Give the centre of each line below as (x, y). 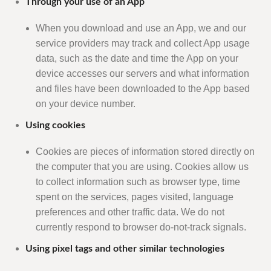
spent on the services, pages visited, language (135, 197)
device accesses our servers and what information (142, 74)
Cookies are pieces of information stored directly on (145, 152)
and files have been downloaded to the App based (143, 89)
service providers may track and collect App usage (143, 44)
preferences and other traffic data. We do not (130, 212)
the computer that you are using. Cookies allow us (142, 167)
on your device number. (86, 104)
